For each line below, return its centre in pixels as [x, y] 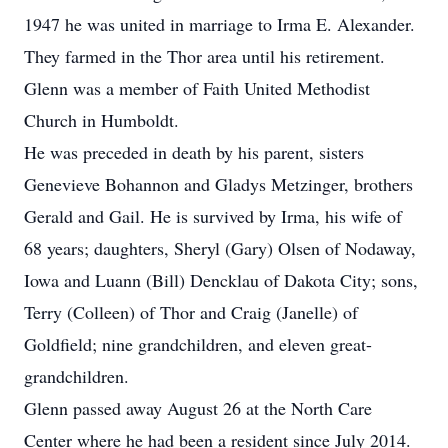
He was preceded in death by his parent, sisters [194, 152]
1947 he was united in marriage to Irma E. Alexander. [219, 24]
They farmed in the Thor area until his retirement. [204, 56]
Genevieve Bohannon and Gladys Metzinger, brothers [218, 184]
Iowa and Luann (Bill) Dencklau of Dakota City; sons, [221, 280]
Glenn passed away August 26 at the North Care [198, 408]
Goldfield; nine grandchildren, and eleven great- [198, 344]
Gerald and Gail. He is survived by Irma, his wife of [213, 216]
